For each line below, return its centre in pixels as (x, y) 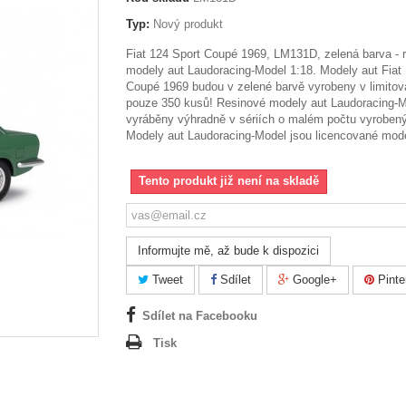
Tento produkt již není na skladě (229, 181)
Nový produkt (188, 24)
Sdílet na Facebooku (200, 316)
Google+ (313, 280)
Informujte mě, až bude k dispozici (228, 251)
